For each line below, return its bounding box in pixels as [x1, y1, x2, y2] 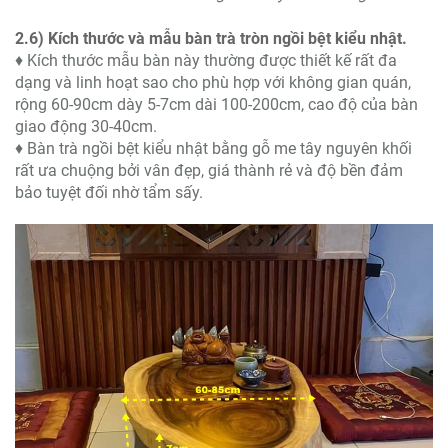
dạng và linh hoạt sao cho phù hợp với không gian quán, [15, 73, 411, 93]
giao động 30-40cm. [15, 117, 157, 137]
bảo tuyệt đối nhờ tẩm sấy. [15, 183, 203, 203]
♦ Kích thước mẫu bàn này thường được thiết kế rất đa [15, 51, 397, 71]
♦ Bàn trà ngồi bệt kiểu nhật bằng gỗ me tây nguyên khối [15, 139, 412, 159]
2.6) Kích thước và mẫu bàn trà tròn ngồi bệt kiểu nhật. [15, 29, 407, 49]
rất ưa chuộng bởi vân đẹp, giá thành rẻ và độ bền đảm [15, 161, 403, 181]
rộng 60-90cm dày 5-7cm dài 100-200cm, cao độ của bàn [15, 95, 418, 115]
